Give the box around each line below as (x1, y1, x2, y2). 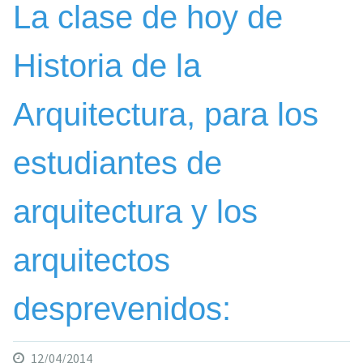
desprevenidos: (12, 291, 231, 327)
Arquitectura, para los (12, 96, 318, 133)
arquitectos (12, 242, 170, 279)
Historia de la (12, 48, 201, 84)
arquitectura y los (12, 194, 258, 230)
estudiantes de (12, 145, 222, 181)
